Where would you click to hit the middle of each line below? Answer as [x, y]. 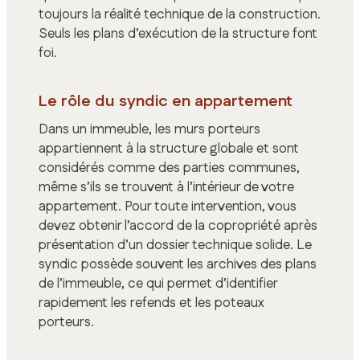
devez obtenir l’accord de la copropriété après [178, 225]
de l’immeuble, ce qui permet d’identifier [158, 283]
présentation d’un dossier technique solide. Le [175, 245]
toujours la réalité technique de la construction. [180, 15]
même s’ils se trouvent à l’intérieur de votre [166, 187]
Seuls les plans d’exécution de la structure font [178, 34]
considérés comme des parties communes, [169, 168]
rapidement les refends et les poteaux [151, 303]
